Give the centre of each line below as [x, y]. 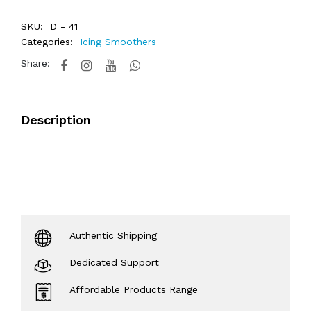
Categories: [47, 42]
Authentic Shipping [113, 235]
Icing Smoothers [118, 42]
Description [56, 120]
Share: [35, 63]
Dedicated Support [114, 262]
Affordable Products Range [134, 289]
